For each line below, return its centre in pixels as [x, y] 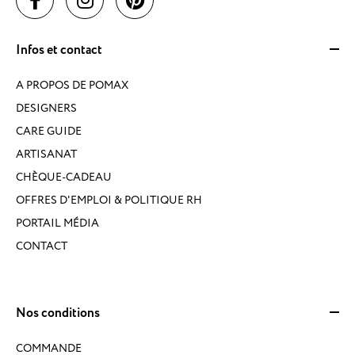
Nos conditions [58, 313]
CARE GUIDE [49, 131]
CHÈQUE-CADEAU [64, 177]
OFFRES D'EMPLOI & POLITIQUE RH [109, 200]
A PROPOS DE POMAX [72, 85]
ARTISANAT [46, 154]
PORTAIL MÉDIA [57, 223]
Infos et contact [59, 50]
